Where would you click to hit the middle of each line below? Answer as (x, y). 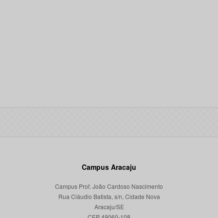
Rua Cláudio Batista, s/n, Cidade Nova (109, 196)
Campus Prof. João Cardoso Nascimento (109, 186)
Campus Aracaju (109, 167)
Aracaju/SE (109, 207)
